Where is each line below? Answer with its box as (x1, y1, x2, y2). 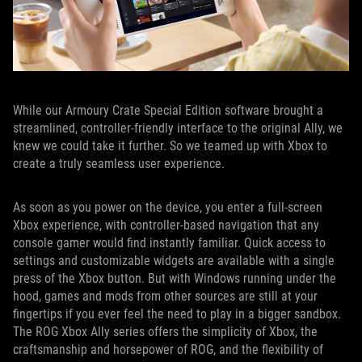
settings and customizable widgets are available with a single (13, 252, 335, 268)
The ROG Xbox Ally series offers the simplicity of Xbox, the (13, 323, 318, 339)
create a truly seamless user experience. (13, 155, 225, 171)
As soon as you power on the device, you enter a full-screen (13, 199, 322, 215)
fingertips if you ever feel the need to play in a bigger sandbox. (13, 305, 341, 322)
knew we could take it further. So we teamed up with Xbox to (13, 137, 327, 154)
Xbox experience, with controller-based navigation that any (13, 217, 319, 233)
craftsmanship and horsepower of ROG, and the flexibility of (13, 341, 323, 357)
